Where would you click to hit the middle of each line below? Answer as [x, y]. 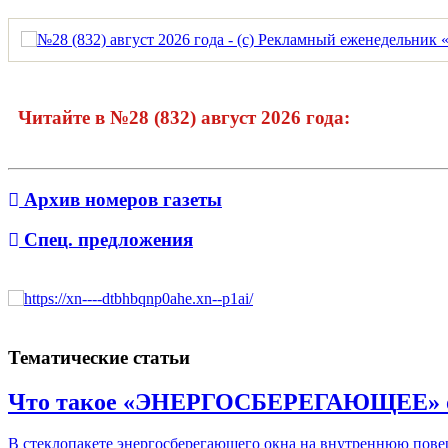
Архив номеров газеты [120, 199]
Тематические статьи [99, 357]
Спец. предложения [106, 240]
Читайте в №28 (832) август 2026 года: [184, 117]
